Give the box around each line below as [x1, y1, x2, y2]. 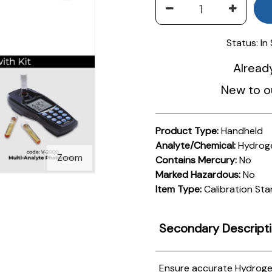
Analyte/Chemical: [155, 138, 236, 152]
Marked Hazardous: [155, 168, 241, 181]
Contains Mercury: [155, 153, 237, 166]
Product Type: [155, 124, 219, 137]
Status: [226, 36, 258, 49]
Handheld [219, 124, 263, 137]
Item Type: [155, 182, 202, 195]
